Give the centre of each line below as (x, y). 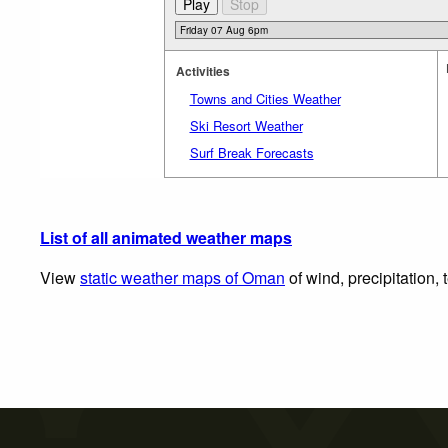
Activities (202, 70)
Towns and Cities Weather (265, 98)
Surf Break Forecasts (251, 152)
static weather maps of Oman (182, 277)
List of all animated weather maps (166, 237)
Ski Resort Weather (246, 125)
